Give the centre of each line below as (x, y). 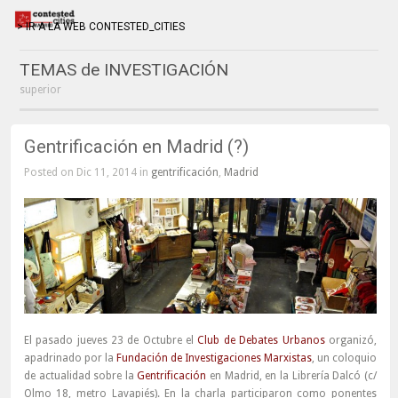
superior (41, 89)
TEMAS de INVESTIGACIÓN (124, 69)
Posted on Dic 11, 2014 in (87, 172)
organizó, (350, 341)
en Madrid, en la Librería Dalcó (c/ (291, 376)
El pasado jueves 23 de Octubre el (111, 341)
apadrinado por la (70, 358)
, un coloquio (344, 358)
